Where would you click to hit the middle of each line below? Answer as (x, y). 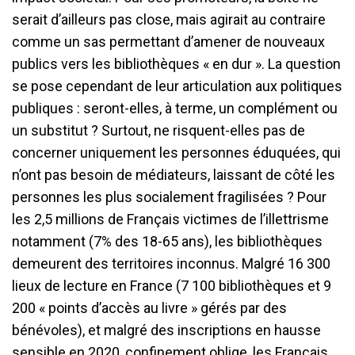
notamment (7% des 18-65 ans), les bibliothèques (167, 241)
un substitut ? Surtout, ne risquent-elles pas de (158, 130)
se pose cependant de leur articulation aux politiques (177, 86)
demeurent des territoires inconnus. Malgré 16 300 (171, 263)
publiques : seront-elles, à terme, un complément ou (175, 108)
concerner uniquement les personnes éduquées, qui (176, 152)
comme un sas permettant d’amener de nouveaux (168, 41)
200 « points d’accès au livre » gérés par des (149, 307)
